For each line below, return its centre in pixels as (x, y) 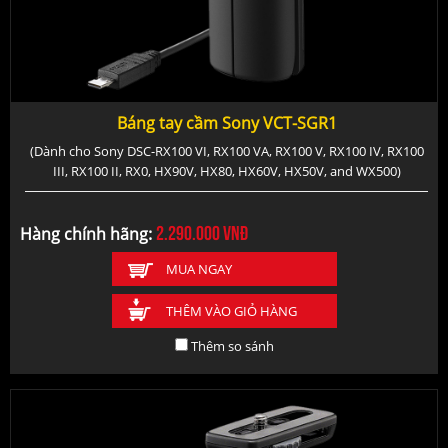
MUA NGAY (198, 268)
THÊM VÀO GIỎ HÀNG (231, 310)
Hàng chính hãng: (88, 233)
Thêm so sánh (232, 345)
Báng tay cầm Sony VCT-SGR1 (226, 122)
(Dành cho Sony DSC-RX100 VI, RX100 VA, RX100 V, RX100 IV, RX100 (226, 150)
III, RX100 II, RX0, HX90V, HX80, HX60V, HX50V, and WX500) (226, 170)
